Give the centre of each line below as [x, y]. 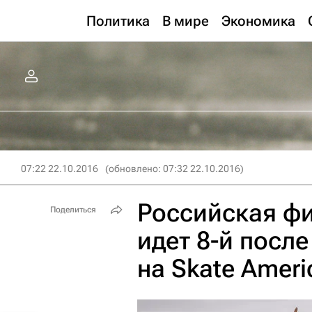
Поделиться [73, 210]
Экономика [258, 21]
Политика [118, 21]
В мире [186, 21]
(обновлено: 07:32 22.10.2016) [174, 169]
